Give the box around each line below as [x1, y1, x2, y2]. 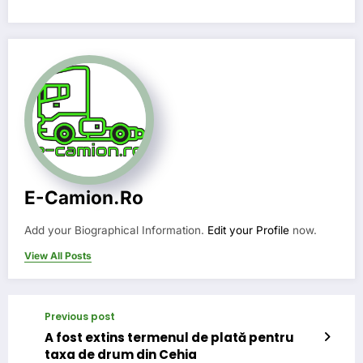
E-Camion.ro [24, 186, 143, 209]
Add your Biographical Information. [24, 224, 207, 237]
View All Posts [24, 250, 92, 263]
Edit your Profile [207, 224, 289, 237]
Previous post [45, 310, 115, 324]
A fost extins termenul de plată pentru [45, 329, 294, 347]
